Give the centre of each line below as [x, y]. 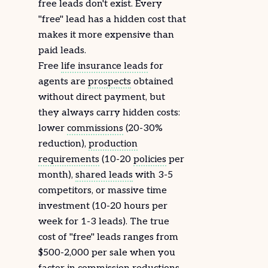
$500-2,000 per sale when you [107, 253]
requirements [69, 159]
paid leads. [62, 51]
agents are [63, 82]
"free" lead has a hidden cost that [112, 19]
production [113, 144]
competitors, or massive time [103, 191]
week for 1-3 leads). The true [104, 222]
